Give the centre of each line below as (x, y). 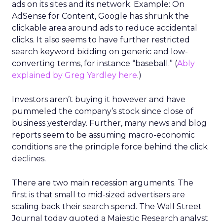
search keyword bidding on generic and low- (100, 52)
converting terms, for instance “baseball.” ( (94, 63)
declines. (29, 159)
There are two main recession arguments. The (103, 183)
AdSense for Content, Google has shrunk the (100, 16)
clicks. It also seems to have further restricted (101, 40)
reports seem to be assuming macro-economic (103, 135)
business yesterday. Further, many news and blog (109, 123)
